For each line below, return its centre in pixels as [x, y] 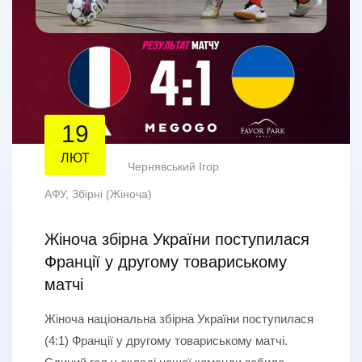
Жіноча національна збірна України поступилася [179, 318]
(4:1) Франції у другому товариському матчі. [166, 340]
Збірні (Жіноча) [112, 194]
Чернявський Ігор [173, 166]
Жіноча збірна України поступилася [177, 239]
